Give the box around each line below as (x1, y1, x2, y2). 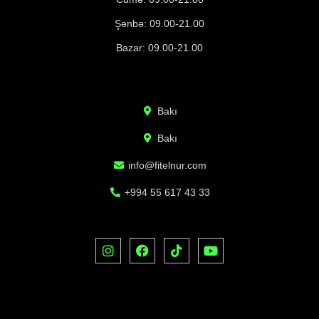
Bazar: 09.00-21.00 (116, 42, 203, 54)
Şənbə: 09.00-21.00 (115, 18, 204, 30)
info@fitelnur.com (128, 159, 207, 172)
